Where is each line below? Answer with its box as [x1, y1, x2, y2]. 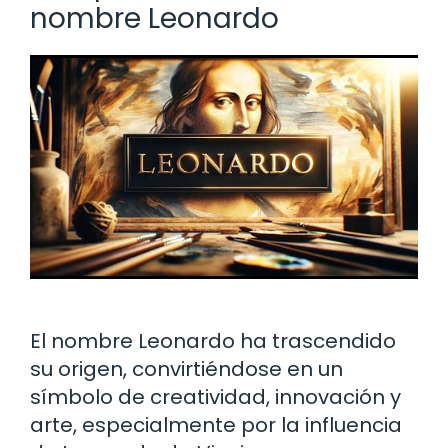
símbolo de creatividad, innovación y [30, 382, 401, 411]
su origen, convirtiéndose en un [30, 354, 343, 383]
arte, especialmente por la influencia [30, 410, 402, 439]
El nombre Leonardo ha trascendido [30, 326, 396, 355]
